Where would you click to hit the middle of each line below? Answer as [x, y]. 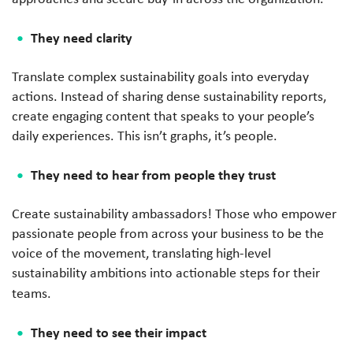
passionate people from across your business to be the [168, 233]
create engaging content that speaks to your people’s [163, 115]
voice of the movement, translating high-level [141, 253]
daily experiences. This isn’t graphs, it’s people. [145, 135]
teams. [32, 293]
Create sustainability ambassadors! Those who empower [174, 213]
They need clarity [82, 37]
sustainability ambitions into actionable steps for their [166, 272]
